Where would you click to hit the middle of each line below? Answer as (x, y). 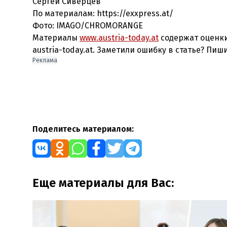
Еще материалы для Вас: (103, 183)
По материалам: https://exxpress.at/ (103, 13)
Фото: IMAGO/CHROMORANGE (88, 26)
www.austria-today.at (119, 38)
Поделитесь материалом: (83, 129)
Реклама (45, 60)
